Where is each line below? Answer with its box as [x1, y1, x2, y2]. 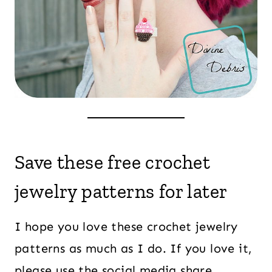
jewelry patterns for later [15, 180, 228, 203]
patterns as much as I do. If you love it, [15, 241, 253, 256]
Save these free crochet [15, 151, 211, 174]
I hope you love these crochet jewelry [15, 219, 238, 234]
